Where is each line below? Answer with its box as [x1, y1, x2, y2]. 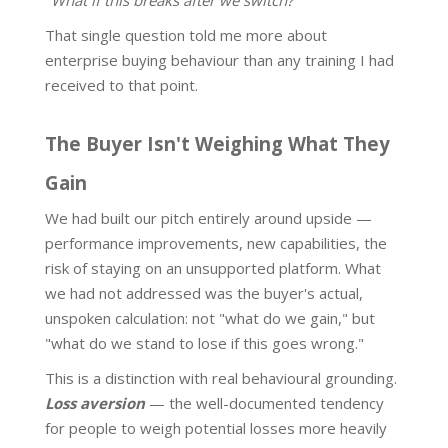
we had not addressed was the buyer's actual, [45, 283, 363, 304]
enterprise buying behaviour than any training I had [45, 50, 394, 71]
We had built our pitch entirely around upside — [45, 208, 372, 229]
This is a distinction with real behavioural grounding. [45, 368, 397, 389]
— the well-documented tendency [149, 393, 384, 414]
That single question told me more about [45, 25, 327, 46]
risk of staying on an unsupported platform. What [45, 258, 381, 279]
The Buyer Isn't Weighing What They [45, 131, 390, 157]
